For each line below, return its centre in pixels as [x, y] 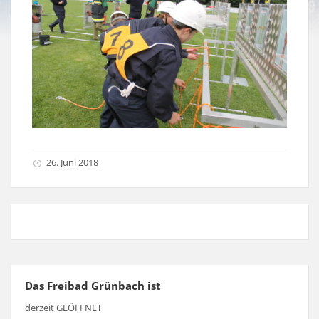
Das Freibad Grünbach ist [93, 285]
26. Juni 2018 [72, 162]
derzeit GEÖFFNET [63, 307]
